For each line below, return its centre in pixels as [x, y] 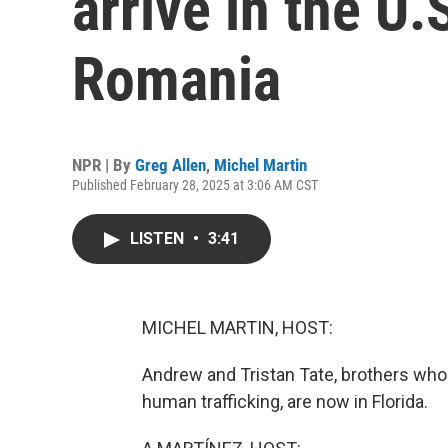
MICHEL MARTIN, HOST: [237, 327]
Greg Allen [170, 165]
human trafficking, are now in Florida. [285, 401]
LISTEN [159, 238]
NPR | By [103, 165]
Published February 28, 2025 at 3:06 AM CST [195, 185]
